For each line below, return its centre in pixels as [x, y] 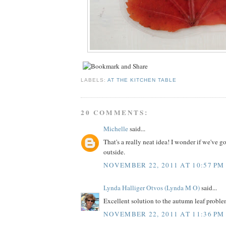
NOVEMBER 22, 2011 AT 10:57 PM [164, 165]
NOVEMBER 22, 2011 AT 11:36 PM [164, 214]
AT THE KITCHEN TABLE [142, 80]
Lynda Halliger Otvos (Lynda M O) [152, 187]
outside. [114, 152]
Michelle [116, 128]
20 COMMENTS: [115, 112]
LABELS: [94, 80]
